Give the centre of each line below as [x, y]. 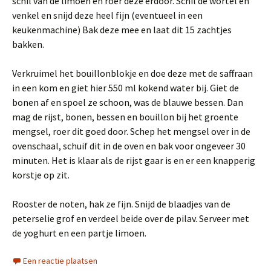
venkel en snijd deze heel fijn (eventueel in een [107, 15]
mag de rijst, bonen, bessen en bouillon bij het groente [125, 117]
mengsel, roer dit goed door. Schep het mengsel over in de [131, 131]
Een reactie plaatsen [60, 261]
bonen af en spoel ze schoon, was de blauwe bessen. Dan [128, 102]
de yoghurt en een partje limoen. [79, 233]
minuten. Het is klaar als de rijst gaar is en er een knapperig [134, 160]
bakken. [28, 44]
